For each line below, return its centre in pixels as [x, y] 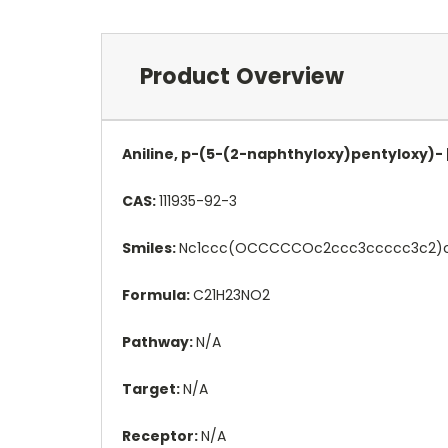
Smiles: [150, 247]
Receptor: [161, 435]
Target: [152, 388]
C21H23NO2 [231, 294]
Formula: [157, 294]
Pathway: [159, 341]
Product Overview [241, 76]
